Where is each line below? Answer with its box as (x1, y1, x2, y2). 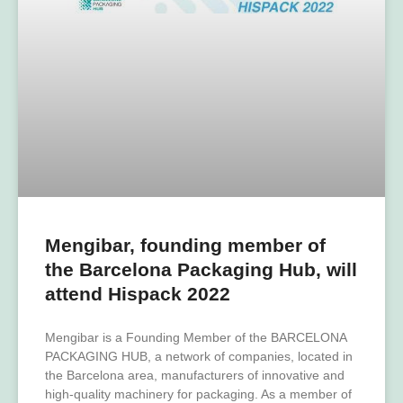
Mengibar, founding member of (45, 235, 326, 256)
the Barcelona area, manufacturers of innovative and (45, 368, 345, 383)
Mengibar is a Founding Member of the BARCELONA (45, 330, 346, 345)
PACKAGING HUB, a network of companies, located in (45, 349, 353, 364)
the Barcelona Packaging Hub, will (45, 259, 357, 281)
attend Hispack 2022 (45, 283, 230, 305)
